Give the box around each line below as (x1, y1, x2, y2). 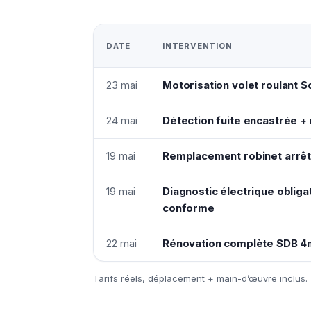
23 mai (106, 78, 137, 92)
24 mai (106, 113, 137, 127)
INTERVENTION (162, 40, 233, 51)
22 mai (106, 236, 137, 250)
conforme (162, 201, 215, 215)
